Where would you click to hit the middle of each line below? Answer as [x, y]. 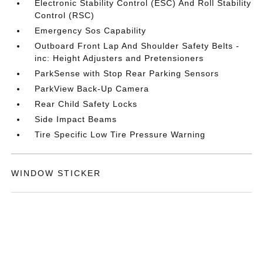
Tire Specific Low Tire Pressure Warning [120, 134]
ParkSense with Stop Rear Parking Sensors [127, 73]
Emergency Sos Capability [91, 31]
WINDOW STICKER [56, 173]
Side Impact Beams [76, 119]
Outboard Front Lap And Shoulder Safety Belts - [137, 46]
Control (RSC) [65, 15]
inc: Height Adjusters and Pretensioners [119, 58]
